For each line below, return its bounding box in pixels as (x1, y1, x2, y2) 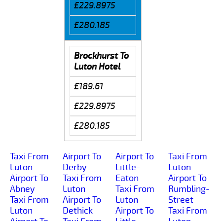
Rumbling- (168, 183, 210, 194)
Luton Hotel (74, 61, 120, 72)
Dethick (63, 205, 93, 216)
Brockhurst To (74, 50, 129, 61)
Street (168, 194, 193, 205)
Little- (115, 161, 140, 173)
